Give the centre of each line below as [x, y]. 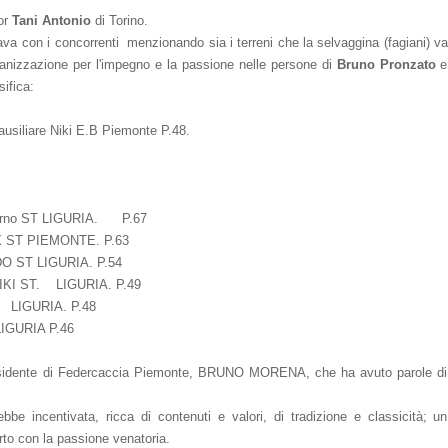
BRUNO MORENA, [256, 372]
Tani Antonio [51, 20]
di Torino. [119, 20]
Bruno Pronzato [386, 64]
